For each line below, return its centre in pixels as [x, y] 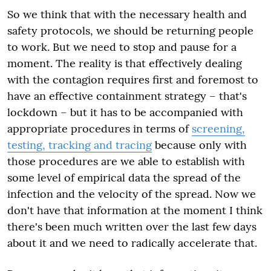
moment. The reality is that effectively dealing [125, 63]
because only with [199, 145]
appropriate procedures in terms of [100, 129]
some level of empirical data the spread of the [124, 178]
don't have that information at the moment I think [135, 210]
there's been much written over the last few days [132, 227]
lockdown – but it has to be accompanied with [125, 112]
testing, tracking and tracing [80, 145]
